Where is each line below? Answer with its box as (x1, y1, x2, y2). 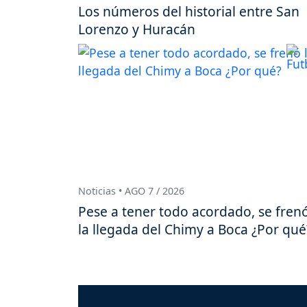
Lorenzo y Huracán (78, 20, 195, 39)
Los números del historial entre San (78, 2, 299, 21)
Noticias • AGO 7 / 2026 (78, 184, 184, 198)
